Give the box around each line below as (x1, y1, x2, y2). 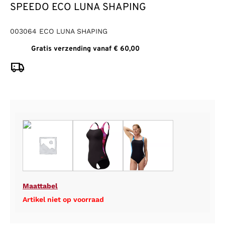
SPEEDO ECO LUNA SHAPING (10, 1, 146, 15)
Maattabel (23, 182, 58, 190)
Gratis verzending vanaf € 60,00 (31, 45, 140, 54)
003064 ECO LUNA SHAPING (10, 27, 107, 36)
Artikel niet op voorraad (23, 195, 104, 204)
